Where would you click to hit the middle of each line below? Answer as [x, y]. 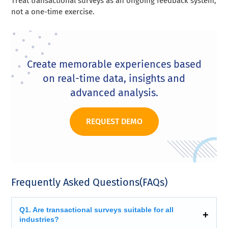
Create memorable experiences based [114, 64]
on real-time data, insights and [114, 78]
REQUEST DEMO [114, 121]
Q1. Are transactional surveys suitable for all [97, 209]
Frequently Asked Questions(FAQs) [90, 182]
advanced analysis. [114, 92]
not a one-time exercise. [53, 11]
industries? [39, 219]
